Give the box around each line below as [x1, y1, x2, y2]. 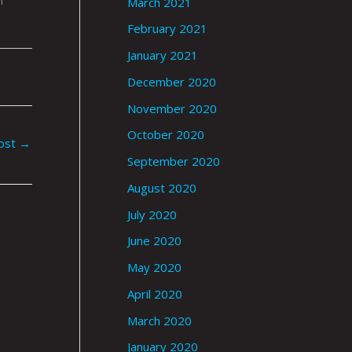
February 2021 [127, 20, 207, 37]
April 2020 [127, 285, 182, 302]
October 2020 [127, 126, 204, 143]
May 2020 [127, 259, 181, 276]
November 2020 [127, 100, 217, 116]
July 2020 [127, 206, 177, 222]
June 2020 [127, 233, 181, 249]
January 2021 [127, 47, 198, 64]
